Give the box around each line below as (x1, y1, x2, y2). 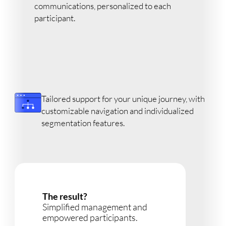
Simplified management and (42, 201, 147, 212)
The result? (42, 190, 87, 202)
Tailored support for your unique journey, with (41, 93, 205, 104)
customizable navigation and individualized (41, 105, 194, 116)
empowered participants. (42, 211, 138, 223)
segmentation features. (41, 117, 125, 128)
